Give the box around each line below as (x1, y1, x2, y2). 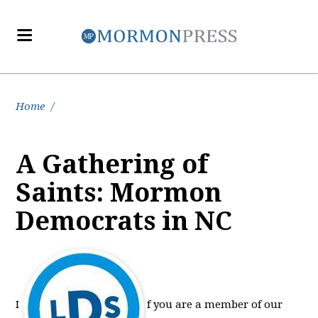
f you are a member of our (147, 297, 283, 311)
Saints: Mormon (16, 177, 222, 208)
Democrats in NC (16, 206, 233, 236)
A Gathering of (16, 149, 209, 180)
